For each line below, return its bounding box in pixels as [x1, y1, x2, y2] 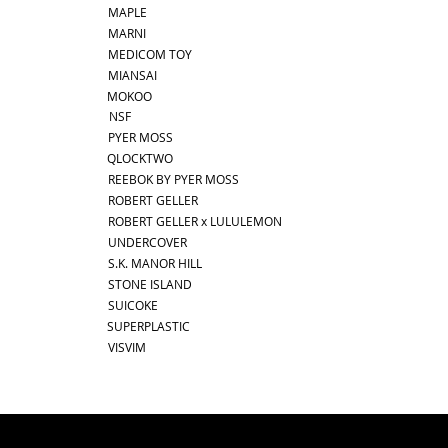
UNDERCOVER [108, 234, 187, 251]
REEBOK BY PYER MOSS [108, 171, 239, 188]
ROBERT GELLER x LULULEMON [108, 213, 282, 230]
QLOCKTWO [107, 150, 173, 167]
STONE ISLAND [108, 276, 192, 293]
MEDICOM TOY [108, 46, 192, 63]
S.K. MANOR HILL [108, 255, 202, 272]
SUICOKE [108, 297, 158, 314]
